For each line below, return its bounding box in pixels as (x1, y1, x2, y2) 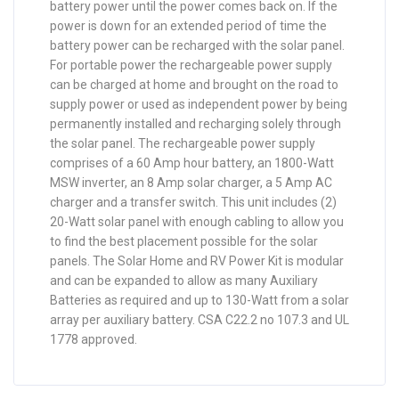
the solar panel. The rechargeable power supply (50, 136, 315, 151)
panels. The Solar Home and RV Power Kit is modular (50, 254, 344, 269)
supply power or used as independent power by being (50, 97, 347, 112)
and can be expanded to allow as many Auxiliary (50, 273, 318, 289)
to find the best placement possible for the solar (50, 234, 318, 249)
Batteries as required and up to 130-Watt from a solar (50, 293, 349, 308)
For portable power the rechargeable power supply (50, 58, 332, 73)
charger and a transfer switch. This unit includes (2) (50, 195, 337, 210)
